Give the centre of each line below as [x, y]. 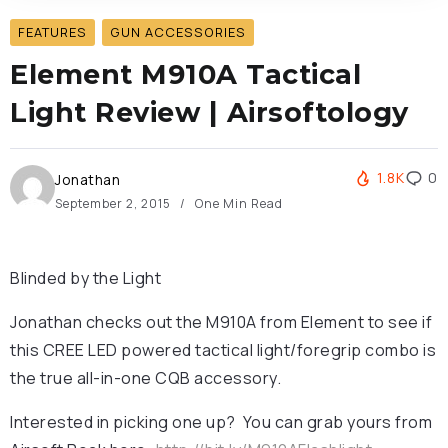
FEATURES [52, 31]
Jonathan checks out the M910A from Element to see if [221, 321]
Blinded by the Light [85, 277]
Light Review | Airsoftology [209, 112]
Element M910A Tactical [185, 74]
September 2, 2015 [114, 203]
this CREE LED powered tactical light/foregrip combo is [223, 349]
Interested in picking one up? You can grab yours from [221, 421]
